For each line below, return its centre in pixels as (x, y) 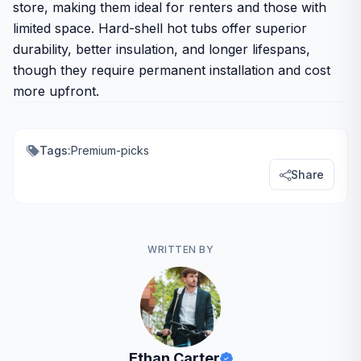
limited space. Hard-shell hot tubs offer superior (160, 28)
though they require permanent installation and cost (172, 70)
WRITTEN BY (180, 249)
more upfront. (56, 91)
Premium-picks (110, 150)
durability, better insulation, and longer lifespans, (162, 49)
